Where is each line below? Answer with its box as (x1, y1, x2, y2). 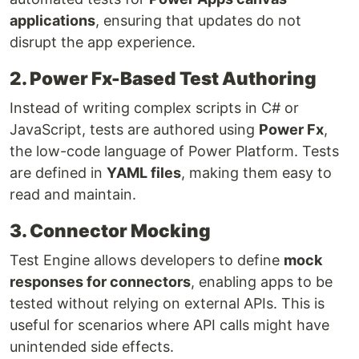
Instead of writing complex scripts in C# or (10, 99, 299, 116)
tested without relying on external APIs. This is (10, 294, 325, 312)
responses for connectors (10, 272, 191, 290)
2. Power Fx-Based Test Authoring (10, 67, 317, 89)
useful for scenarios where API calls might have (10, 316, 329, 333)
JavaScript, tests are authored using (10, 120, 259, 138)
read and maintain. (10, 185, 136, 203)
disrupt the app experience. (10, 33, 196, 50)
